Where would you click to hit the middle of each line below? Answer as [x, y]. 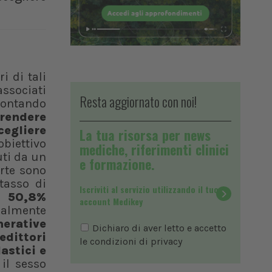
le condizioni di [115, 242]
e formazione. [117, 164]
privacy [166, 242]
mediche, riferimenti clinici [154, 150]
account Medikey [111, 202]
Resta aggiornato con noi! [138, 102]
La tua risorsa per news [145, 135]
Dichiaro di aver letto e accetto [158, 228]
